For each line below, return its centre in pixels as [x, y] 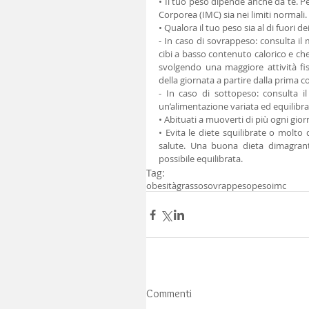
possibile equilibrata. [201, 159]
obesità [161, 186]
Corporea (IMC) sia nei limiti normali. [233, 15]
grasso [190, 186]
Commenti [169, 294]
